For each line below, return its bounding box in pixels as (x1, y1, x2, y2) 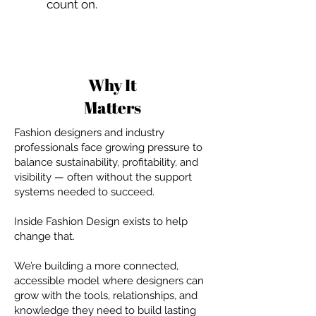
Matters (84, 97, 141, 119)
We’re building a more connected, (14, 260, 178, 272)
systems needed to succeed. (14, 186, 157, 198)
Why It (88, 74, 137, 96)
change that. (14, 230, 75, 243)
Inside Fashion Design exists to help (14, 215, 188, 228)
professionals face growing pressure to (14, 141, 202, 154)
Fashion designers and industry (14, 126, 164, 139)
